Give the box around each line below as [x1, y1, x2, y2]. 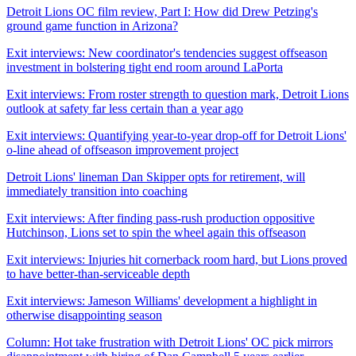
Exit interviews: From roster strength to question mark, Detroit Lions [6, 87, 349, 101]
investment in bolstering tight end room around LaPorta [6, 60, 283, 74]
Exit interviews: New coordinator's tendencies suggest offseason [6, 45, 327, 60]
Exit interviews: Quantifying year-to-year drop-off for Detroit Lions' [6, 128, 346, 142]
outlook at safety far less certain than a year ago [6, 101, 243, 115]
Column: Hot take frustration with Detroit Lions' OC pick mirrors [6, 335, 333, 349]
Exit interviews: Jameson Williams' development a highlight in [6, 293, 317, 308]
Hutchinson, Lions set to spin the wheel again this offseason [6, 225, 306, 239]
